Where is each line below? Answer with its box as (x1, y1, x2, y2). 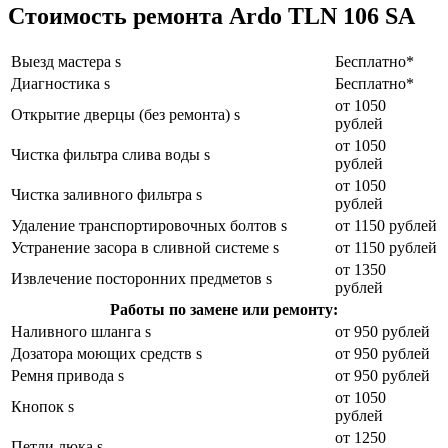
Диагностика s (11, 74, 110, 92)
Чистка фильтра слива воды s (11, 145, 210, 163)
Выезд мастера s (11, 52, 121, 70)
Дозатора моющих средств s (11, 344, 202, 362)
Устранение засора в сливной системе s (11, 238, 279, 256)
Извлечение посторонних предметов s (11, 269, 272, 287)
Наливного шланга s (11, 322, 151, 340)
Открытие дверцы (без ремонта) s (11, 105, 240, 123)
